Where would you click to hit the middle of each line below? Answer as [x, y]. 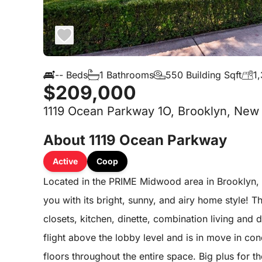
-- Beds [71, 75]
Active [65, 161]
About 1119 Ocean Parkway [135, 140]
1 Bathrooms [127, 75]
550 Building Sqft [204, 75]
